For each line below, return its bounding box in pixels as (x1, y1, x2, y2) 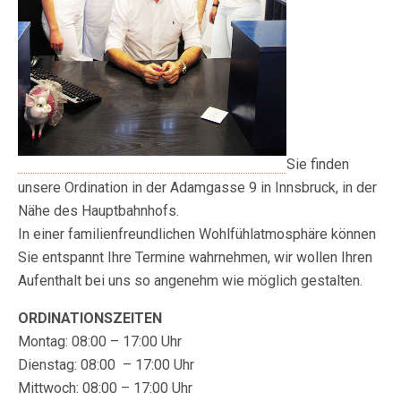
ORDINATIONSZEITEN (18, 309, 162, 327)
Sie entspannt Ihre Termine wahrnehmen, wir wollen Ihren (18, 248, 372, 266)
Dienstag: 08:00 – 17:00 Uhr (18, 355, 194, 373)
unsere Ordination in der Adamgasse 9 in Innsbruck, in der (18, 178, 377, 196)
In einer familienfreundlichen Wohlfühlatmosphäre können (18, 225, 376, 243)
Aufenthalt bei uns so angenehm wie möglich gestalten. (18, 271, 363, 289)
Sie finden (286, 155, 349, 173)
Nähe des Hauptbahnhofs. (18, 201, 179, 219)
